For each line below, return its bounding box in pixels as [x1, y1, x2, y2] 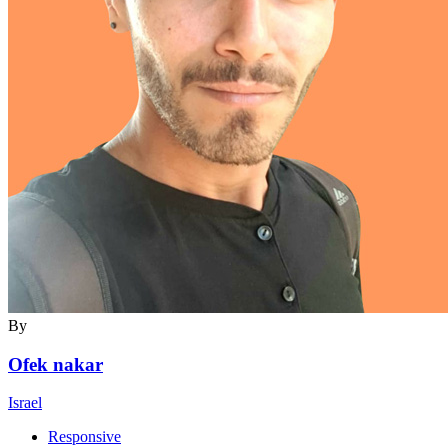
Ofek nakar [8, 353, 103, 375]
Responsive [48, 428, 121, 446]
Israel [8, 394, 42, 412]
